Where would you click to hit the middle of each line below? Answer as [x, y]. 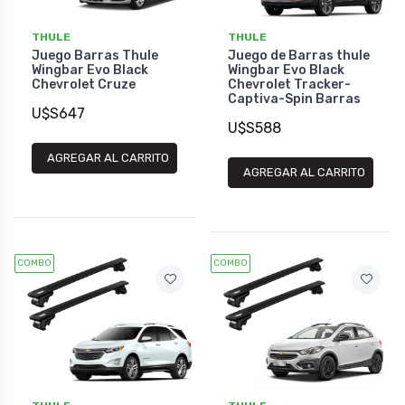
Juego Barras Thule [95, 55]
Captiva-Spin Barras [294, 99]
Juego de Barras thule [299, 55]
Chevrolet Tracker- [289, 84]
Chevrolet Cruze [84, 84]
